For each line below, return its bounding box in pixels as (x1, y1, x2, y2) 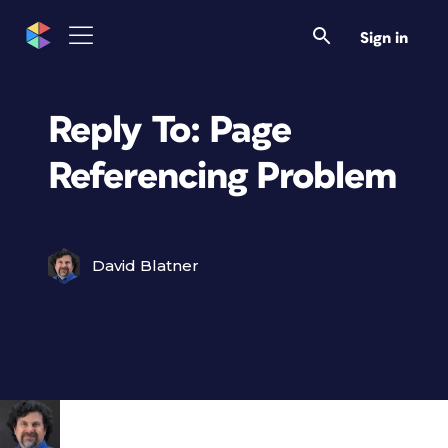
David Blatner (92, 256, 199, 275)
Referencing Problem (48, 157, 397, 196)
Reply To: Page (48, 111, 291, 150)
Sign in (360, 30, 408, 46)
